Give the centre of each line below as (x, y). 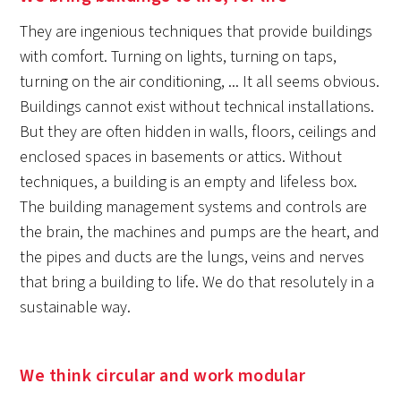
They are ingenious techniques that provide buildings (196, 32)
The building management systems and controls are (194, 207)
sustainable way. (76, 307)
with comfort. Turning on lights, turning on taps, (179, 57)
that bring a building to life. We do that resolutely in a (197, 282)
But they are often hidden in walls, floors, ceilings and (199, 132)
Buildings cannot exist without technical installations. (197, 107)
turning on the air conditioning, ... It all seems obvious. (200, 82)
